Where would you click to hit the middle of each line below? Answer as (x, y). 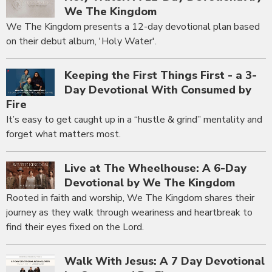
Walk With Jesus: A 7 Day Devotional (165, 261)
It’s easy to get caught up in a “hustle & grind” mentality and (134, 120)
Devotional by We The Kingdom (150, 183)
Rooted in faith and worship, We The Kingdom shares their (130, 198)
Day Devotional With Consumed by (158, 90)
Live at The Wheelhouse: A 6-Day (155, 168)
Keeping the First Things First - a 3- (161, 76)
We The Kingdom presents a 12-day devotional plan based (133, 27)
